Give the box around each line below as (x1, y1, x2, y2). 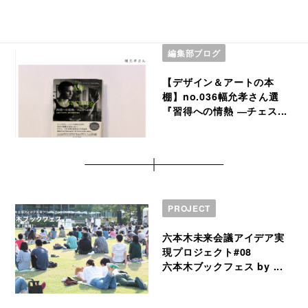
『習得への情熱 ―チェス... (162, 103, 288, 118)
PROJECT (168, 202, 211, 215)
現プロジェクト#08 (162, 244, 252, 258)
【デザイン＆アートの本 (162, 74, 274, 89)
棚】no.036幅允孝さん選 (162, 89, 279, 103)
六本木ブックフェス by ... (162, 258, 283, 273)
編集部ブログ (168, 47, 221, 60)
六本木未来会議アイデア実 (162, 230, 285, 244)
